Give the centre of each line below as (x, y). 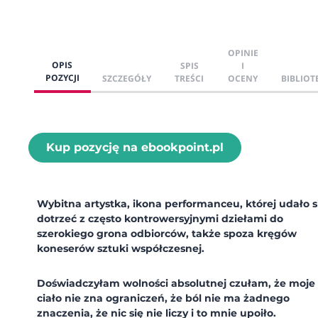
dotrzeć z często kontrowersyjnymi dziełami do (160, 218)
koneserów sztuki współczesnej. (121, 248)
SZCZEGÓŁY (127, 78)
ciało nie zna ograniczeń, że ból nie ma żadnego (163, 298)
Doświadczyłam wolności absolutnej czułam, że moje (176, 283)
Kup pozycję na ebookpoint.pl (135, 147)
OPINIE (243, 53)
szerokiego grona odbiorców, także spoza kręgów (167, 233)
